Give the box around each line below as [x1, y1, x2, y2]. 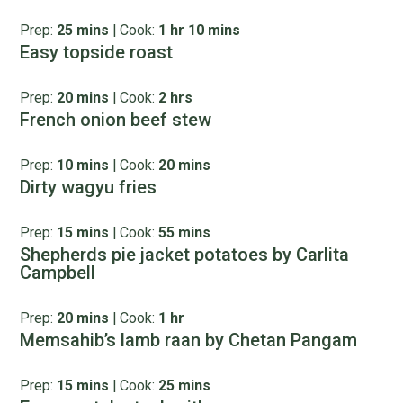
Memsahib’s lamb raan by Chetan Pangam [20, 329, 358, 351]
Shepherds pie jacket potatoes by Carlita [20, 244, 350, 265]
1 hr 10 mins [158, 22, 241, 39]
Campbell [20, 262, 96, 283]
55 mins [158, 224, 211, 241]
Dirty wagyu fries [20, 176, 157, 198]
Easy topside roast [20, 41, 174, 63]
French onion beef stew [20, 109, 212, 130]
